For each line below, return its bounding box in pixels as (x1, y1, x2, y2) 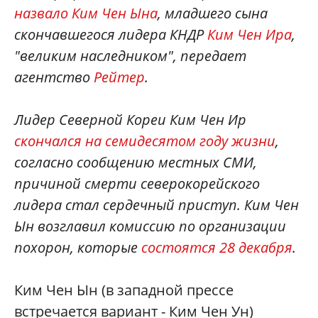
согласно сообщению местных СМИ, (14, 152, 257, 172)
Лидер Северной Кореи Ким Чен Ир (14, 109, 246, 129)
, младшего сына (158, 3, 268, 23)
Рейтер (94, 67, 145, 87)
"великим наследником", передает (14, 45, 246, 65)
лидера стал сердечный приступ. (14, 194, 241, 214)
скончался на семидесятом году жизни (14, 131, 275, 150)
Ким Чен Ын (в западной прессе (14, 280, 234, 300)
